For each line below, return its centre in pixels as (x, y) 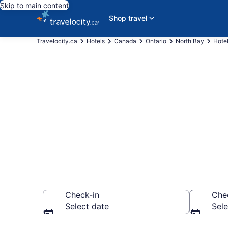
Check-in (82, 195)
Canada (125, 41)
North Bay (190, 41)
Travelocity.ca (57, 41)
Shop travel (128, 18)
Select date (87, 206)
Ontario (156, 41)
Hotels (96, 41)
